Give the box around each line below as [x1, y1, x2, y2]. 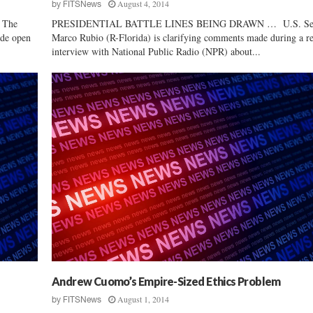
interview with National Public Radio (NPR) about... [52, 44, 261, 58]
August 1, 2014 [117, 293, 169, 305]
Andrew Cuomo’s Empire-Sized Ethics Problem [52, 274, 281, 288]
